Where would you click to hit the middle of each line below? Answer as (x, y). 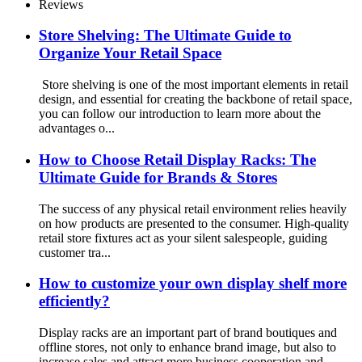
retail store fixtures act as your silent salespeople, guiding (183, 238)
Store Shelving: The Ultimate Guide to (165, 36)
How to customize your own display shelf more (193, 284)
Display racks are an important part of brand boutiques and (188, 332)
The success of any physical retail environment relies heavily (193, 208)
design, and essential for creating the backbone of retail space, (196, 99)
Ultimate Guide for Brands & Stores (158, 177)
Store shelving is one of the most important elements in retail (194, 85)
